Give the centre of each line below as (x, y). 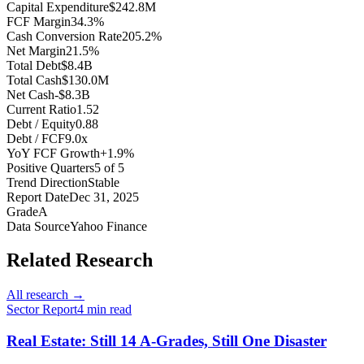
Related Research (80, 260)
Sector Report (42, 310)
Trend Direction (47, 182)
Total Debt (34, 65)
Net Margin (36, 50)
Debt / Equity (41, 123)
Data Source (38, 226)
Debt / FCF (36, 138)
